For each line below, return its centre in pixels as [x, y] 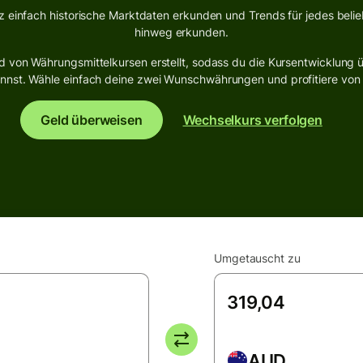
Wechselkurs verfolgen [252, 120]
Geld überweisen [92, 120]
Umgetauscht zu [257, 258]
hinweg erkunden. [181, 32]
